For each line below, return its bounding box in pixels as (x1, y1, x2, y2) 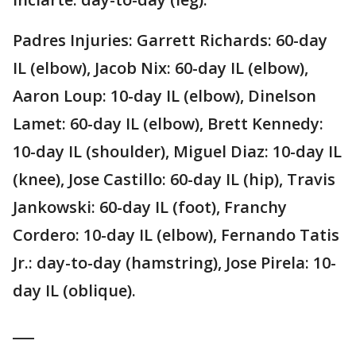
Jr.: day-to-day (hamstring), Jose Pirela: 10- (13, 252, 336, 274)
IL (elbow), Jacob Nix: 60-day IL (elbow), (13, 57, 308, 79)
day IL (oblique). (13, 280, 136, 302)
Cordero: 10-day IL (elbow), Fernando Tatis (13, 224, 339, 246)
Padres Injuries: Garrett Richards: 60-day (13, 29, 327, 52)
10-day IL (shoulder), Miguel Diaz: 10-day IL (13, 141, 342, 163)
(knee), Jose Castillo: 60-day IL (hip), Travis (13, 168, 335, 191)
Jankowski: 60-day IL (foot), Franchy (13, 196, 287, 219)
